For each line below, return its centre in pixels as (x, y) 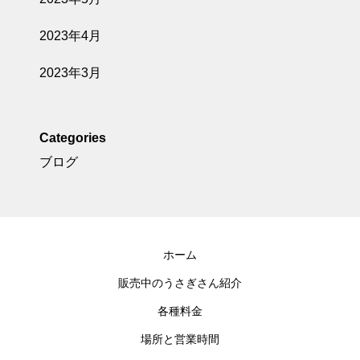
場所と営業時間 (180, 339)
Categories (73, 138)
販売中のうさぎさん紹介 (180, 283)
